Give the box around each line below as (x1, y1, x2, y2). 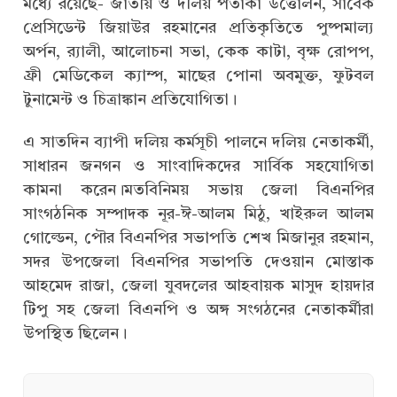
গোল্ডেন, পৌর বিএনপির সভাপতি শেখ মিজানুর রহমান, (23, 230, 374, 246)
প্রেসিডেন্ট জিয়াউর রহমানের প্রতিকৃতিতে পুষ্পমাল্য (23, 19, 374, 36)
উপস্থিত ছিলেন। (23, 325, 127, 342)
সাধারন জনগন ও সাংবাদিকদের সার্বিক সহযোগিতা (23, 158, 374, 175)
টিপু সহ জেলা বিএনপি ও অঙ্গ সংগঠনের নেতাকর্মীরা (23, 301, 374, 318)
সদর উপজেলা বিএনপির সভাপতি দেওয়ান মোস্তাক (23, 253, 374, 270)
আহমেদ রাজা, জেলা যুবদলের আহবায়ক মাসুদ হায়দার (23, 277, 374, 294)
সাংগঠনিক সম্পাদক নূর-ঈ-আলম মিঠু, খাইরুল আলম (23, 206, 374, 222)
